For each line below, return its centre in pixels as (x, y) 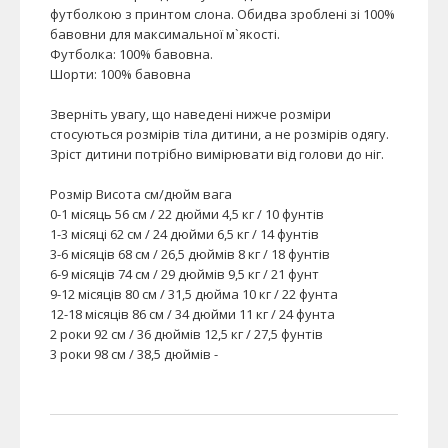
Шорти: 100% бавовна (120, 73)
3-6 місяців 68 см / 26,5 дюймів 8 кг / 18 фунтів (190, 253)
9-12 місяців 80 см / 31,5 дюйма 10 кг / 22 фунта (194, 293)
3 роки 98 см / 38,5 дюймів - (134, 353)
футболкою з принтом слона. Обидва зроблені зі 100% (222, 13)
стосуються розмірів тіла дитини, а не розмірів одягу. (219, 133)
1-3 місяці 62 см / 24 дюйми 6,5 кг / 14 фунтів (184, 233)
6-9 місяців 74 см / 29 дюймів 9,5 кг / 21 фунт (184, 273)
